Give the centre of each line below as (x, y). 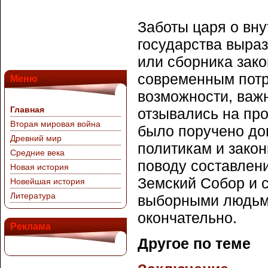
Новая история (39, 167)
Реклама (31, 226)
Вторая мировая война (55, 124)
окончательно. (187, 218)
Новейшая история (48, 181)
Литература (33, 196)
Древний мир (36, 138)
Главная (27, 109)
